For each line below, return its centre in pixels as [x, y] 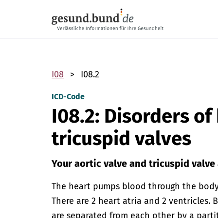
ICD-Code [68, 97]
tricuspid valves [122, 139]
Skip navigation [79, 6]
